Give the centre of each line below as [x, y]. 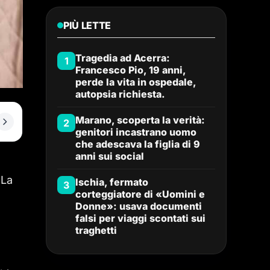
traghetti [96, 230]
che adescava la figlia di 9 [138, 144]
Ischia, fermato [112, 182]
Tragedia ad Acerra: [123, 58]
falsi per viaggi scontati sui [140, 218]
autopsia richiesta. [120, 94]
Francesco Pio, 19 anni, [130, 70]
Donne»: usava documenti [139, 206]
